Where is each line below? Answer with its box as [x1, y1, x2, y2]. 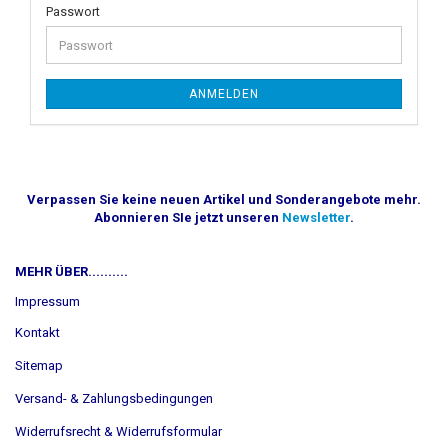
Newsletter [282, 210, 350, 226]
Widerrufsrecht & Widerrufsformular [15, 424, 222, 440]
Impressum [15, 294, 80, 310]
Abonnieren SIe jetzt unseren [94, 210, 282, 226]
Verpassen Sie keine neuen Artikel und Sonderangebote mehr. [27, 192, 421, 208]
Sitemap [15, 358, 63, 374]
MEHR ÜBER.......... [15, 264, 128, 280]
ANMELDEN [189, 87, 259, 102]
